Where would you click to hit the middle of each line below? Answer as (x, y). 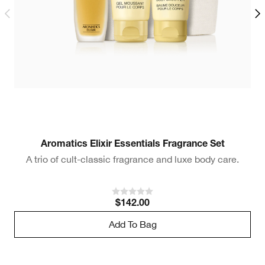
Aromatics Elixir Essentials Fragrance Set (132, 145)
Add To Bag (132, 224)
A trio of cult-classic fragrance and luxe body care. (132, 159)
